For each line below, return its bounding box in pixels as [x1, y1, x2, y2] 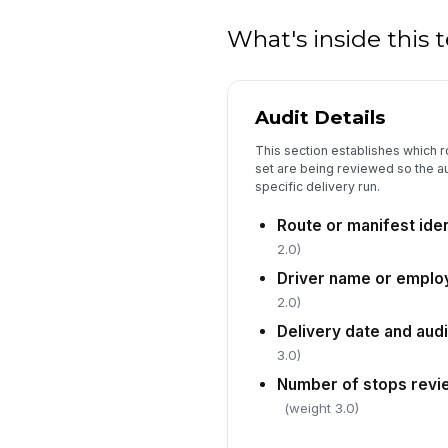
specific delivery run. [254, 179, 380, 195]
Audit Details [254, 106, 385, 130]
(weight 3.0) [283, 400, 359, 417]
